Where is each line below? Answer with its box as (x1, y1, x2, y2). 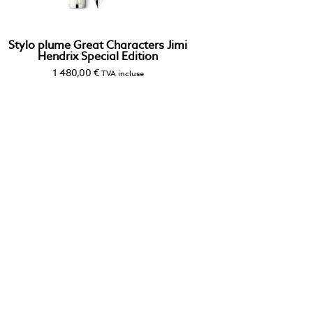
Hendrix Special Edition (38, 51, 159, 63)
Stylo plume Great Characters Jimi (8, 40, 188, 52)
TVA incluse (101, 69, 144, 78)
